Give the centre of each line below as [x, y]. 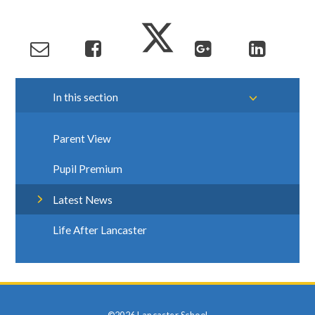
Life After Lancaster [100, 230]
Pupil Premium [88, 169]
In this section [86, 97]
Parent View [82, 139]
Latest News [83, 199]
